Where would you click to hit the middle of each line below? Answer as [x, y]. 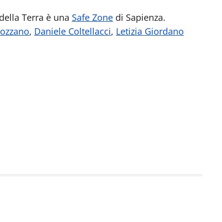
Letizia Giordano [150, 31]
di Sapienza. [139, 18]
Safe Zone [92, 18]
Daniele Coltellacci [73, 31]
